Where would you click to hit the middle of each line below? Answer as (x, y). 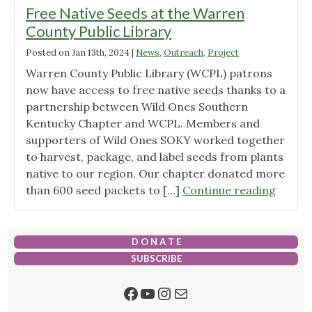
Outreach (184, 53)
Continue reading (229, 190)
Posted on (48, 53)
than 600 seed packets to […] (104, 190)
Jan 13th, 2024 (101, 53)
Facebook (159, 292)
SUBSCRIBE (156, 259)
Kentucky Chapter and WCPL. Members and (143, 124)
